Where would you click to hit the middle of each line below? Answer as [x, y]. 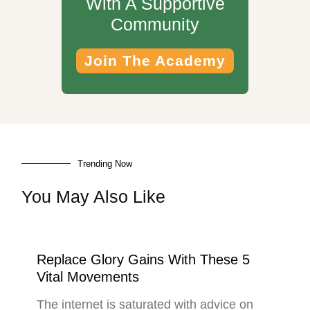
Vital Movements [88, 276]
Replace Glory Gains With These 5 [143, 259]
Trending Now [105, 163]
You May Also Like [94, 196]
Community [155, 24]
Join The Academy [155, 60]
